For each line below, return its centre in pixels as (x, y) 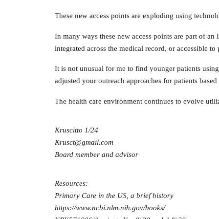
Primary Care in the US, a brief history (114, 195)
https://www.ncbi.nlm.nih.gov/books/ (110, 208)
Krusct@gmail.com (84, 142)
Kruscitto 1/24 (77, 130)
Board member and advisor (97, 154)
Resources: (71, 183)
